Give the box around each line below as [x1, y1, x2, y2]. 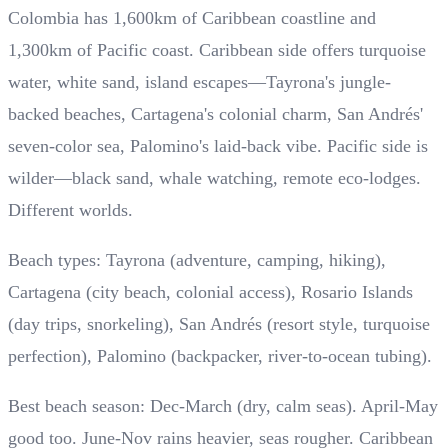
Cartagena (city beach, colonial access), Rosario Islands [8, 282, 413, 303]
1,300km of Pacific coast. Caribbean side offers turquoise [8, 40, 426, 61]
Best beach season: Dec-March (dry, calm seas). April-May [8, 396, 438, 417]
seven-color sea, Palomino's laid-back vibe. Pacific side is [8, 136, 428, 157]
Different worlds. [8, 200, 133, 221]
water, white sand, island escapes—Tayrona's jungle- [8, 72, 391, 93]
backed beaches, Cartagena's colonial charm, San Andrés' [8, 104, 423, 125]
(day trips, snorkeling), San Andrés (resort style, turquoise [8, 314, 430, 335]
